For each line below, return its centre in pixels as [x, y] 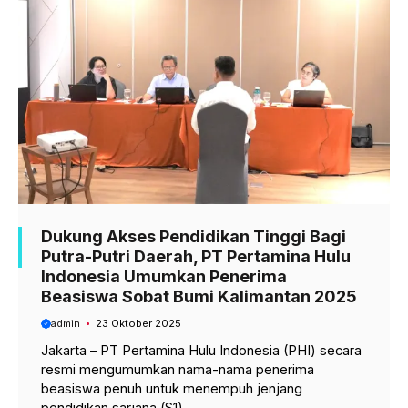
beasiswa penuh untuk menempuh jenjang [172, 388]
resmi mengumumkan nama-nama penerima [178, 369]
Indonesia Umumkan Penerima [164, 277]
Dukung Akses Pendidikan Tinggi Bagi [194, 237]
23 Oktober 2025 [138, 323]
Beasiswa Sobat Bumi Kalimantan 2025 [199, 297]
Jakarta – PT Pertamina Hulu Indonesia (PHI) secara [201, 350]
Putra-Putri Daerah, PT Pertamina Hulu [196, 257]
